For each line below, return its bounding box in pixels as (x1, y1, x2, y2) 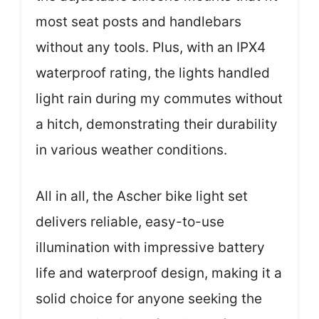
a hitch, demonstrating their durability (36, 116, 278, 132)
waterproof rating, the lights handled (36, 65, 270, 81)
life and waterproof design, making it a (36, 264, 282, 281)
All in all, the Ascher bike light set (36, 187, 248, 204)
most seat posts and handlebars (36, 14, 241, 30)
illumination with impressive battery (36, 239, 265, 256)
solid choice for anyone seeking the (36, 290, 262, 307)
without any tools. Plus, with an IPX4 (36, 39, 266, 56)
